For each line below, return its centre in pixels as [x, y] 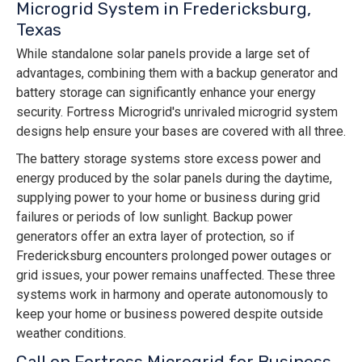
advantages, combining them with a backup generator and [177, 74]
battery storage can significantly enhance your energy [166, 93]
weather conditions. [71, 334]
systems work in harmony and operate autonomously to [172, 295]
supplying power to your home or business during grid [168, 198]
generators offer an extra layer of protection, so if [156, 237]
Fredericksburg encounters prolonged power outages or [174, 256]
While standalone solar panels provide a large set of [163, 54]
